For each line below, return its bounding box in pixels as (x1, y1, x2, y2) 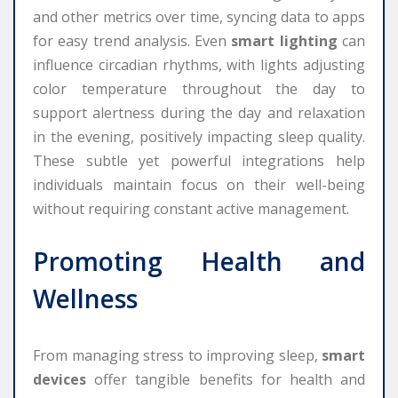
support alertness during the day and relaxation (33, 102, 365, 123)
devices (33, 369, 86, 389)
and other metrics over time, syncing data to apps (33, 6, 365, 27)
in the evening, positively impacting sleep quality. (33, 126, 365, 147)
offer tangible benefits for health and (86, 369, 365, 389)
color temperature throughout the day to (33, 78, 365, 99)
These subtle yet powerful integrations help (33, 150, 365, 171)
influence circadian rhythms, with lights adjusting (33, 54, 365, 75)
